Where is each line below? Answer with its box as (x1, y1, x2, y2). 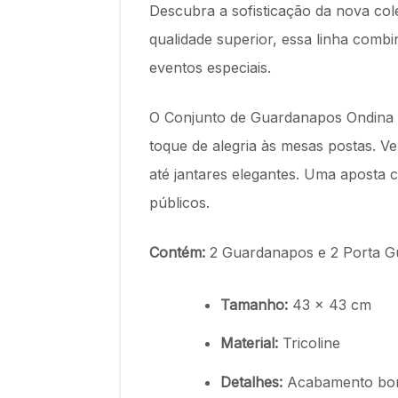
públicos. (149, 194, 210, 211)
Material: (220, 334, 278, 353)
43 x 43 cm (288, 296, 371, 314)
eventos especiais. (149, 59, 275, 76)
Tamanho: (220, 296, 288, 314)
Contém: (149, 243, 205, 261)
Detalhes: (220, 372, 287, 391)
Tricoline (278, 334, 340, 353)
